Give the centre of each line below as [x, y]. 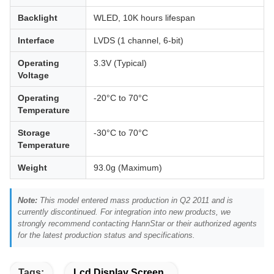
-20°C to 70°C [121, 98]
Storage [34, 133]
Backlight [38, 18]
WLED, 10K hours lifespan [144, 18]
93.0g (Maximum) [128, 168]
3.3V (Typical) [120, 63]
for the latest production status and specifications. [106, 235]
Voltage [33, 75]
